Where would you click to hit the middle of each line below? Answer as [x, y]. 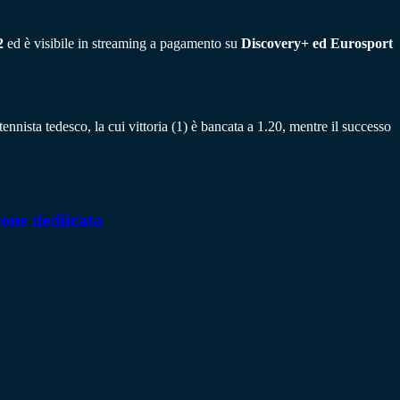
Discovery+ [275, 44]
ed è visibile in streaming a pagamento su [124, 44]
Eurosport [362, 44]
